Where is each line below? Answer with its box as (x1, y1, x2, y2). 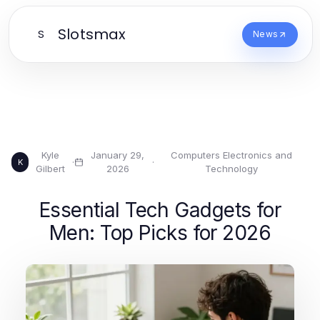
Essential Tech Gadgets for (39, 198, 281, 222)
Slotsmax (58, 24, 126, 44)
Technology (205, 163, 259, 174)
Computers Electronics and (171, 149, 293, 161)
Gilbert (36, 163, 66, 174)
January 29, (91, 149, 145, 161)
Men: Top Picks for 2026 (49, 221, 271, 245)
